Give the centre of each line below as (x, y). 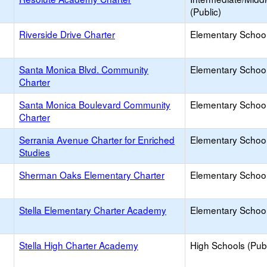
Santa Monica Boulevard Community (95, 104)
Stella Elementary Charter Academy (93, 210)
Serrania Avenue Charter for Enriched (97, 139)
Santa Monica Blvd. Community (84, 69)
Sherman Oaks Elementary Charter (92, 175)
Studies (35, 152)
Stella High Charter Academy (79, 245)
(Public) (206, 11)
